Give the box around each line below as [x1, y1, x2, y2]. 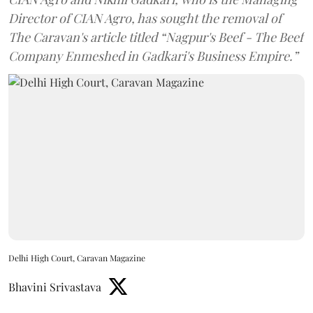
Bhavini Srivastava [8, 279, 101, 294]
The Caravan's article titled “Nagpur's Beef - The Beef [8, 28, 303, 45]
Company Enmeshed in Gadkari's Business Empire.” [8, 47, 298, 64]
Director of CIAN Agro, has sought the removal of [8, 9, 282, 27]
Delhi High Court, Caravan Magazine [8, 252, 145, 263]
